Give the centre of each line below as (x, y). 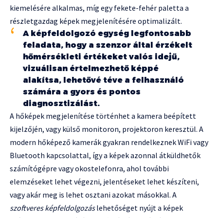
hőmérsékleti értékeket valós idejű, (101, 57)
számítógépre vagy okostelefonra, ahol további (89, 169)
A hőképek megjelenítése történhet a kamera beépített (103, 116)
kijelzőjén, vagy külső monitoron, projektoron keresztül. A (107, 129)
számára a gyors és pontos (82, 92)
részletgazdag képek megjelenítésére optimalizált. (96, 21)
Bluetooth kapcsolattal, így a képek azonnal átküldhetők (105, 155)
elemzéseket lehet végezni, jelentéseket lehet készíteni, (104, 182)
